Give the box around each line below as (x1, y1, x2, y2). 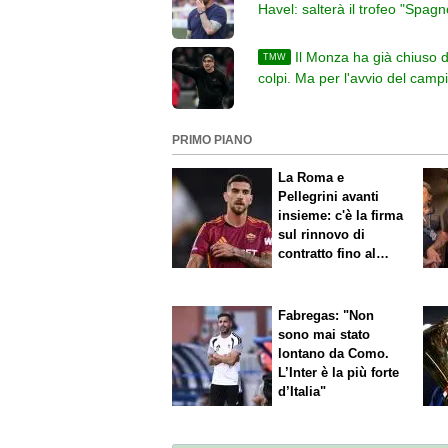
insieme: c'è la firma (278, 207, 357, 223)
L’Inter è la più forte (278, 365, 400, 381)
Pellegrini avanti (278, 188, 380, 204)
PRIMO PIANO (172, 134, 252, 147)
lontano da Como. (278, 346, 390, 362)
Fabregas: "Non (278, 308, 375, 324)
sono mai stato (278, 327, 371, 343)
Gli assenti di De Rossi (257, 21, 400, 38)
